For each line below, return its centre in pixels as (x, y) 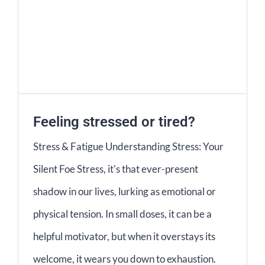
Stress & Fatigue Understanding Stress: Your (128, 147)
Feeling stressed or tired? (114, 122)
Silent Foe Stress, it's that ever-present (116, 169)
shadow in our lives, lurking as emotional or (125, 192)
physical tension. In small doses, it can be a (122, 214)
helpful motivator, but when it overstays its (124, 237)
